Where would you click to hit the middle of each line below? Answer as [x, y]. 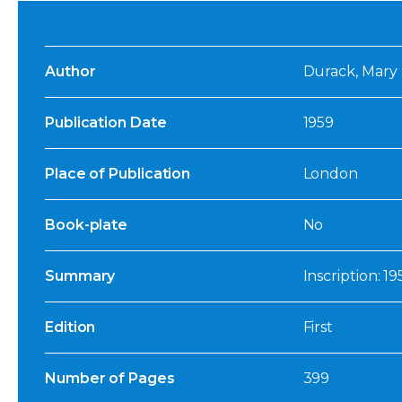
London [330, 174]
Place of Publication [118, 174]
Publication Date [106, 123]
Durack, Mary [350, 72]
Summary [80, 276]
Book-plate [87, 225]
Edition [70, 328]
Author [70, 72]
